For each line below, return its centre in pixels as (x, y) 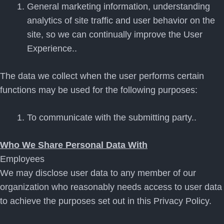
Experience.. (52, 48)
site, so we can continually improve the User (115, 34)
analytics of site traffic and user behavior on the (121, 20)
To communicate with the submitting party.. (112, 117)
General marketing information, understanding (118, 6)
